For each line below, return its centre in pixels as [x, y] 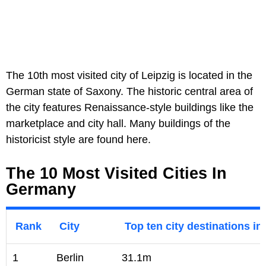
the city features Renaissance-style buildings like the [130, 107]
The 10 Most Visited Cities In [116, 173]
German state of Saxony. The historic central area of [129, 91]
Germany [41, 189]
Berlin [70, 257]
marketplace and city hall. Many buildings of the [118, 123]
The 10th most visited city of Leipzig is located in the [129, 75]
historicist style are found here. [78, 139]
